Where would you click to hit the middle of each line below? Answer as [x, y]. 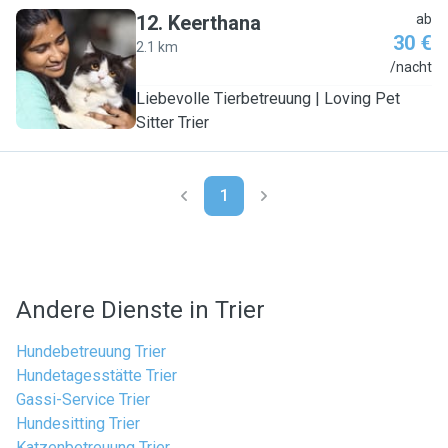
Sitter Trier [172, 122]
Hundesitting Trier [78, 423]
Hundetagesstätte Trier [96, 375]
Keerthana [214, 23]
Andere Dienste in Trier [140, 310]
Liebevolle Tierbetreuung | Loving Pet [268, 98]
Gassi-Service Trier [83, 399]
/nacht [411, 67]
